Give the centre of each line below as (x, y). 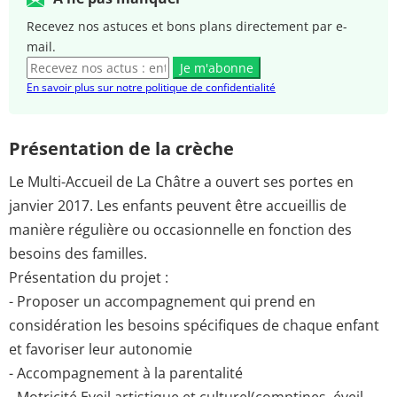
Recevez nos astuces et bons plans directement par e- (187, 27)
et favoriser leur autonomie (101, 349)
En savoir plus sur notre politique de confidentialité (151, 88)
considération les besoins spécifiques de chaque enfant (194, 325)
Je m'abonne (217, 68)
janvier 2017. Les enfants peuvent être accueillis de (178, 205)
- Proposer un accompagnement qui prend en (162, 301)
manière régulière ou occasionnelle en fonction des (180, 229)
